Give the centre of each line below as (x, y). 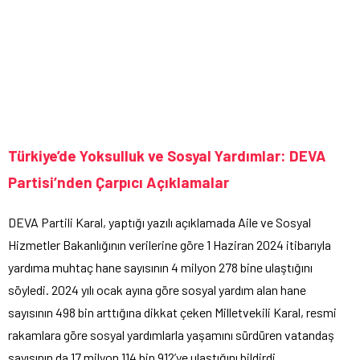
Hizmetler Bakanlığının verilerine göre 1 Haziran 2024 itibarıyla (170, 244)
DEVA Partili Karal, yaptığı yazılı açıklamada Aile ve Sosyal (160, 222)
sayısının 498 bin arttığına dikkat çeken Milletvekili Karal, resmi (172, 312)
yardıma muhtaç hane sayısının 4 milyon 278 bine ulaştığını (160, 267)
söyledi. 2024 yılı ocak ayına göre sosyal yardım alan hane (157, 289)
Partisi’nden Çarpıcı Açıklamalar (119, 182)
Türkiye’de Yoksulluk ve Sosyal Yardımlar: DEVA (167, 155)
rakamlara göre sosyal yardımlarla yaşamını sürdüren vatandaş (171, 334)
